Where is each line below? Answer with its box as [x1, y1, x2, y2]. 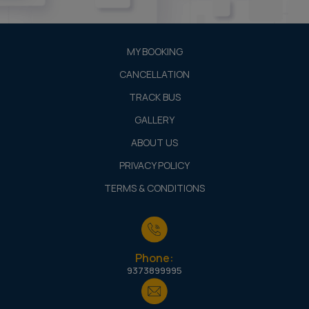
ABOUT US [131, 136, 178, 150]
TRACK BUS [128, 90, 181, 104]
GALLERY [134, 113, 175, 127]
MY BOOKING [126, 45, 183, 59]
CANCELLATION [119, 68, 190, 81]
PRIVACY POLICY [119, 159, 190, 172]
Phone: [135, 250, 174, 266]
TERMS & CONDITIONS [104, 181, 205, 195]
